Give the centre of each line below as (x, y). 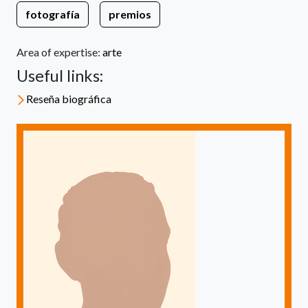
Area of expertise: (59, 52)
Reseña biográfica (69, 99)
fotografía (53, 14)
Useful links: (60, 76)
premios (130, 14)
